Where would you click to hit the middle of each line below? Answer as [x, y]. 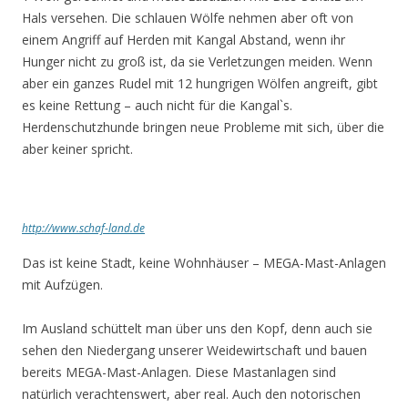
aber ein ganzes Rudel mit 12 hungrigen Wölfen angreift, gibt [200, 83]
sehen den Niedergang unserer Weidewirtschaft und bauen [194, 350]
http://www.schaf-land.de [83, 228]
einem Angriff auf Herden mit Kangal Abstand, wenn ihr [184, 40]
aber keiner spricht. [77, 149]
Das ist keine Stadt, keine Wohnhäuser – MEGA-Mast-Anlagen [204, 263]
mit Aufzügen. [62, 285]
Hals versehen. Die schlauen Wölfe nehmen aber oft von [188, 18]
